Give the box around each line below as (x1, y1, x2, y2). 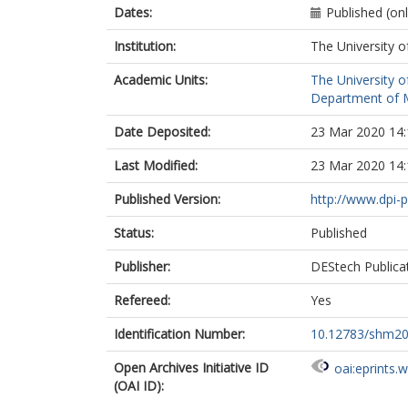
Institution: (114, 37, 176, 55)
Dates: (114, 4, 152, 21)
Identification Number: (114, 325, 245, 342)
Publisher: (114, 258, 170, 275)
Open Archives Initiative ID (114, 359, 269, 376)
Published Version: (114, 190, 220, 208)
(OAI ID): (114, 377, 164, 394)
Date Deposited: (114, 123, 210, 140)
